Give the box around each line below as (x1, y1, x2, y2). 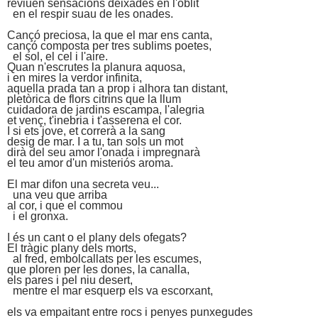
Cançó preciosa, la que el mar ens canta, (7, 28, 212, 41)
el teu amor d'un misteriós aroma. (7, 156, 173, 169)
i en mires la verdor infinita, (7, 71, 142, 84)
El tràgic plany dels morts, (7, 241, 136, 254)
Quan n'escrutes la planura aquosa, (7, 60, 185, 73)
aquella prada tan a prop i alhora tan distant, (7, 82, 228, 94)
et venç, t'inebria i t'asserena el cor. (7, 114, 182, 126)
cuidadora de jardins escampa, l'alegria (7, 103, 204, 116)
